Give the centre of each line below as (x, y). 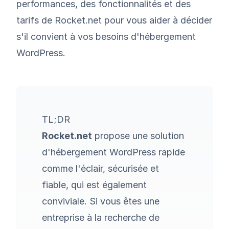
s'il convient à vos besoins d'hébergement (106, 37)
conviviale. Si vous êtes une (101, 201)
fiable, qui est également (94, 185)
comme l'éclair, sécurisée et (100, 168)
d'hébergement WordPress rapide (113, 152)
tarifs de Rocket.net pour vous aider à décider (114, 20)
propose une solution (138, 136)
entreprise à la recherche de (101, 217)
